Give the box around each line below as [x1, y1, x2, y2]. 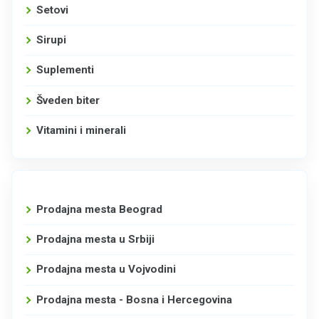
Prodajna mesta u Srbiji [36, 233, 155, 246]
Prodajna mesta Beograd [36, 202, 162, 216]
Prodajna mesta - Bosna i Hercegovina [36, 293, 232, 306]
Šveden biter [36, 93, 100, 107]
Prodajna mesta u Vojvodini [36, 263, 176, 276]
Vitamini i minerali [36, 124, 126, 137]
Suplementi [36, 63, 94, 77]
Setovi [36, 3, 68, 16]
